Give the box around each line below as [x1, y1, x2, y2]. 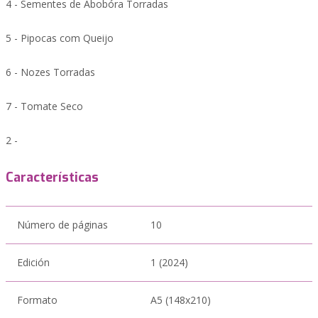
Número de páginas [17, 218, 108, 231]
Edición [17, 256, 50, 269]
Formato [17, 293, 57, 307]
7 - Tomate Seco [6, 99, 83, 113]
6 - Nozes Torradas [6, 65, 95, 79]
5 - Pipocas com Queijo [6, 31, 114, 45]
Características [6, 169, 99, 186]
